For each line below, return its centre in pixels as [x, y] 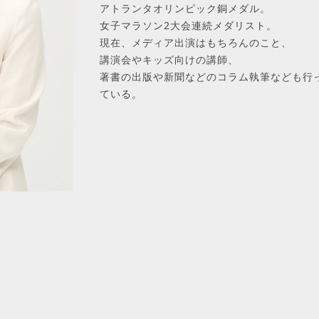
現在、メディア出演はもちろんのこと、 [196, 42]
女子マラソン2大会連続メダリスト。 [188, 25]
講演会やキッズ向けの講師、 [169, 59]
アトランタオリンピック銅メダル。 [185, 8]
